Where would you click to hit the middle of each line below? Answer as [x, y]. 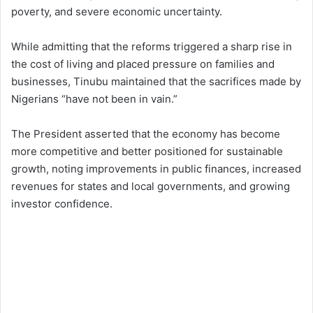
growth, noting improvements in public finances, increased [156, 169]
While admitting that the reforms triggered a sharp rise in [152, 47]
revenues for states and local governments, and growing [151, 187]
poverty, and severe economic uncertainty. [117, 12]
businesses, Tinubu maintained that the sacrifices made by [156, 82]
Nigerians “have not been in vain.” [94, 99]
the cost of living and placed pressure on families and [143, 64]
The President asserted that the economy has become [146, 134]
